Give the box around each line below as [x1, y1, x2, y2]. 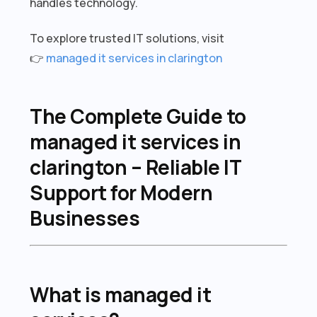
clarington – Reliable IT [30, 153, 241, 180]
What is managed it [30, 280, 212, 308]
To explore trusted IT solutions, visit [30, 30, 225, 46]
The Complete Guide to [30, 102, 246, 129]
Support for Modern [30, 178, 213, 206]
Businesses [30, 204, 140, 231]
